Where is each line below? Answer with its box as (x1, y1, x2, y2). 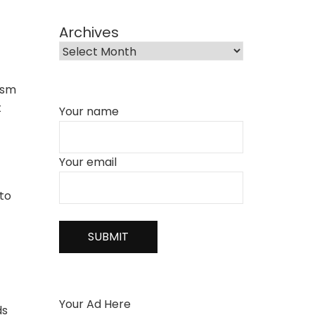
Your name (58, 103, 119, 120)
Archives (58, 22, 119, 42)
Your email (58, 153, 117, 170)
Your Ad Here (58, 295, 131, 312)
